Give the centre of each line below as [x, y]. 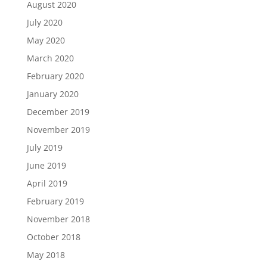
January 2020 [52, 94]
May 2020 [46, 40]
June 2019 [46, 165]
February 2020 [55, 76]
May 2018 [46, 254]
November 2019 [58, 129]
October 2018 [53, 237]
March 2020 [50, 58]
